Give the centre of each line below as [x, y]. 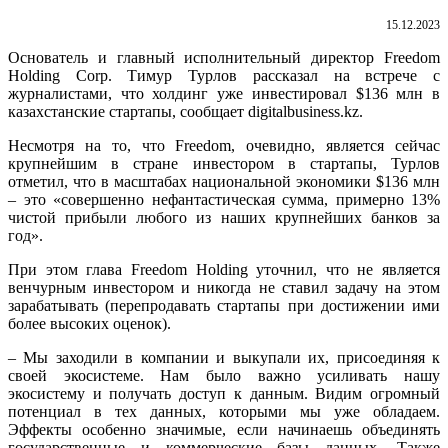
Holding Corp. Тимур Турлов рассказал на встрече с [224, 75]
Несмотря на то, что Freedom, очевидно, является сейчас [224, 145]
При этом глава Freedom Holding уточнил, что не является [224, 269]
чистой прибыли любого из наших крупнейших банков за [224, 217]
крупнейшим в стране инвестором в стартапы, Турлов [224, 163]
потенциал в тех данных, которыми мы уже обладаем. [224, 411]
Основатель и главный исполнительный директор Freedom [224, 57]
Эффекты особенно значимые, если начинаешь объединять [224, 429]
